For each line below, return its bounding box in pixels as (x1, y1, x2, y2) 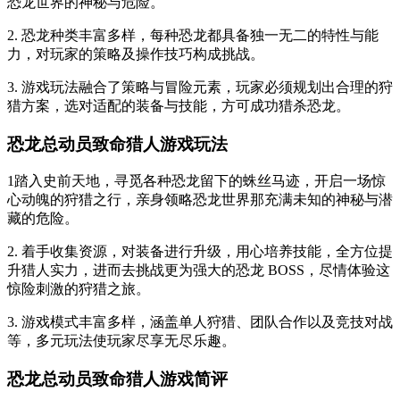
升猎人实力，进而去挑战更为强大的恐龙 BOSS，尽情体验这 (7, 262, 390, 279)
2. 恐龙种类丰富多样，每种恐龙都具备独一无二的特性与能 (7, 27, 379, 43)
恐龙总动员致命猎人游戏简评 (7, 370, 228, 389)
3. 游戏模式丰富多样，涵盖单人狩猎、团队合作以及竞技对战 (7, 314, 393, 330)
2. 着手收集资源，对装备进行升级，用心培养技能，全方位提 (7, 244, 393, 260)
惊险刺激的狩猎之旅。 (7, 281, 150, 297)
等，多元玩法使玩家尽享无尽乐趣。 (7, 333, 236, 349)
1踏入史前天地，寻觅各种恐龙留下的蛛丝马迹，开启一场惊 (7, 173, 386, 189)
